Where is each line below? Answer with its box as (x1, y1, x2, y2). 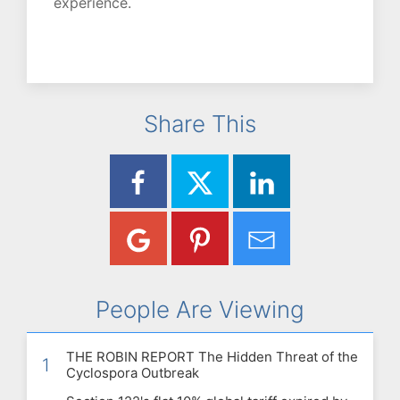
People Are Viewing (96, 296, 304, 324)
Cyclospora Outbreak (66, 364, 199, 382)
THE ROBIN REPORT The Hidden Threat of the (66, 348, 358, 366)
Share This (144, 110, 256, 138)
